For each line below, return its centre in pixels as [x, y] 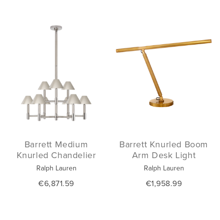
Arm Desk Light [164, 155]
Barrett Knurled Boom [164, 144]
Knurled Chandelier [56, 155]
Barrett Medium [56, 144]
